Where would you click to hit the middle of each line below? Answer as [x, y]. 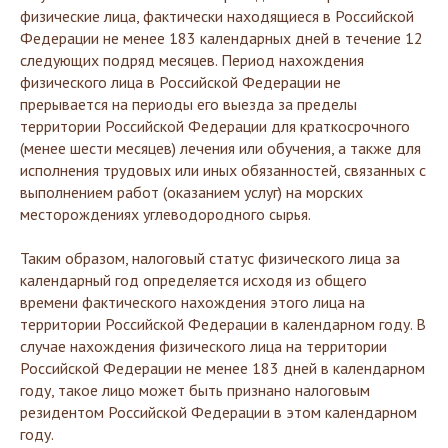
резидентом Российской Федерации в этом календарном [218, 412]
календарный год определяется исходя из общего [193, 280]
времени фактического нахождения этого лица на [192, 302]
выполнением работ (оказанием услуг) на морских [191, 192]
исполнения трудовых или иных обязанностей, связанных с [223, 170]
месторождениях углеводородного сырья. [165, 214]
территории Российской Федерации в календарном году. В [223, 324]
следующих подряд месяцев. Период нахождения [192, 60]
